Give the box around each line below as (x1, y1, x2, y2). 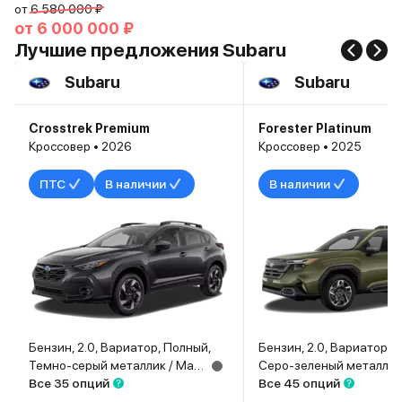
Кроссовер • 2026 (29, 139, 132, 153)
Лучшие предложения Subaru (14, 39, 286, 61)
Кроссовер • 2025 (258, 139, 362, 153)
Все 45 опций (258, 376, 340, 390)
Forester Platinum (258, 121, 371, 135)
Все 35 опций (29, 376, 109, 390)
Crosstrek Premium (29, 121, 150, 135)
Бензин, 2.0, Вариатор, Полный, (29, 340, 212, 354)
